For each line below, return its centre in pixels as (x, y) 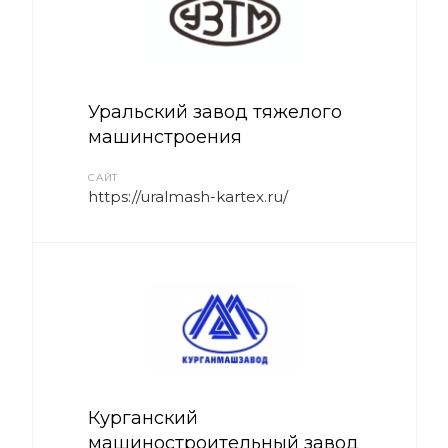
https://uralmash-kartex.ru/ (188, 196)
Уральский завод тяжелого (215, 112)
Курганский (143, 418)
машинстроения (165, 137)
